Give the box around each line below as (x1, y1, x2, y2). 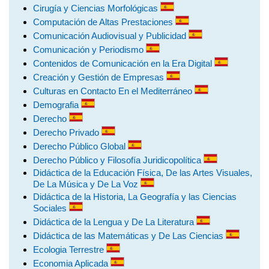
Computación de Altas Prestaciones (33, 17, 175, 27)
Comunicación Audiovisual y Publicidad (33, 31, 189, 41)
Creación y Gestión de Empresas (33, 72, 166, 82)
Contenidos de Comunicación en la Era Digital (33, 58, 214, 68)
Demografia (33, 100, 81, 110)
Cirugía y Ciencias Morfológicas (33, 3, 160, 13)
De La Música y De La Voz (33, 179, 141, 189)
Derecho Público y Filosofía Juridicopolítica (33, 155, 204, 165)
